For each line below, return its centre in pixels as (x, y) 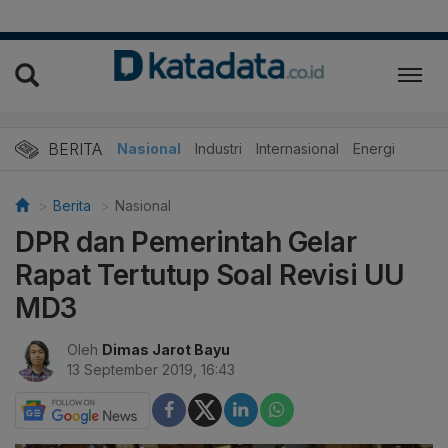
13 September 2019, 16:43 (151, 369)
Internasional (297, 148)
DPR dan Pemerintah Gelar (185, 241)
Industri (218, 148)
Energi (374, 148)
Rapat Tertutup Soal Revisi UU (210, 274)
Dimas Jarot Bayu (166, 349)
